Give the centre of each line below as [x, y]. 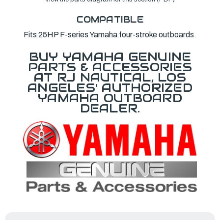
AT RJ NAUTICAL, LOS [110, 77]
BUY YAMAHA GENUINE [110, 56]
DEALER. [110, 108]
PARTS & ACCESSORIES [110, 67]
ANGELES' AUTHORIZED [110, 87]
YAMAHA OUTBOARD [110, 98]
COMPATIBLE [110, 19]
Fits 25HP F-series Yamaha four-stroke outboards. [110, 34]
